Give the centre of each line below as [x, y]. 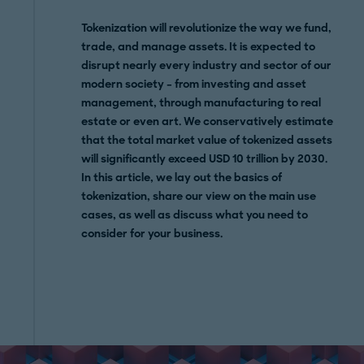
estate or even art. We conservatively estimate [208, 121]
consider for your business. [152, 234]
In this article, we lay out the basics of [182, 178]
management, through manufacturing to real [201, 103]
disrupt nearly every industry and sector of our [207, 65]
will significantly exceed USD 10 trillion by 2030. [205, 159]
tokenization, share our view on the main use [199, 196]
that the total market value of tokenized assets [207, 140]
